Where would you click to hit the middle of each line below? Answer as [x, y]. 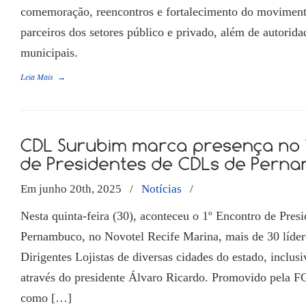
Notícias [162, 189]
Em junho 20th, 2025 [72, 189]
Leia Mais [37, 77]
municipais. [49, 53]
